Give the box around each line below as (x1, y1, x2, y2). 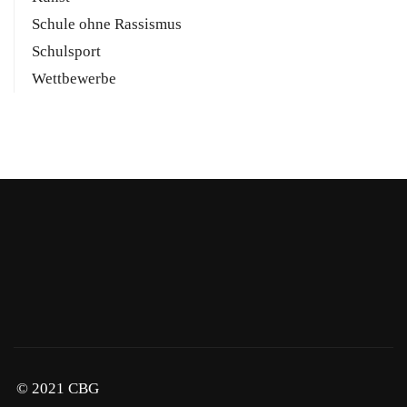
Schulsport (32, 43, 101, 61)
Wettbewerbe (32, 70, 116, 88)
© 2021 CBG (16, 380, 100, 398)
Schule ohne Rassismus (32, 15, 182, 34)
